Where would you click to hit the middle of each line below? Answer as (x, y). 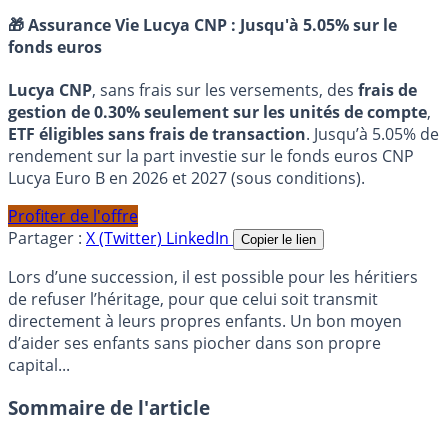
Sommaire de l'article (109, 408)
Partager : (45, 238)
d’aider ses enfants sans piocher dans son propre (194, 343)
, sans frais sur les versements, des (225, 90)
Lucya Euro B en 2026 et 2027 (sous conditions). (186, 178)
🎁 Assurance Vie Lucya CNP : (124, 25)
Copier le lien (278, 240)
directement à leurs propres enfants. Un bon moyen (205, 321)
